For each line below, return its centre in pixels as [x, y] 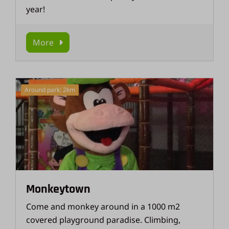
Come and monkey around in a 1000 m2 [103, 207]
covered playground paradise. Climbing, [104, 220]
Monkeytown [59, 189]
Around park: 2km [50, 90]
